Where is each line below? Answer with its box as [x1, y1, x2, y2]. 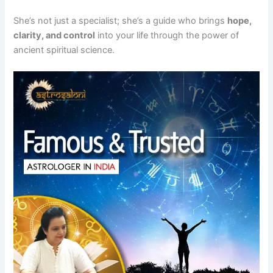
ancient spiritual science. [13, 44, 115, 55]
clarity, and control [13, 29, 96, 41]
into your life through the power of [95, 29, 239, 41]
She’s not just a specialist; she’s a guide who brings [13, 15, 228, 26]
